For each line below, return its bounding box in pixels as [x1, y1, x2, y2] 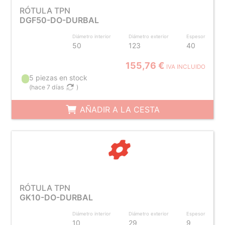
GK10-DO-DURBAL [19, 192, 93, 202]
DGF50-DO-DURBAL [19, 15, 99, 25]
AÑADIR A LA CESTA [77, 104, 160, 115]
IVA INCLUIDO [166, 63, 206, 70]
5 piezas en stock [29, 73, 88, 82]
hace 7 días [31, 83, 64, 91]
